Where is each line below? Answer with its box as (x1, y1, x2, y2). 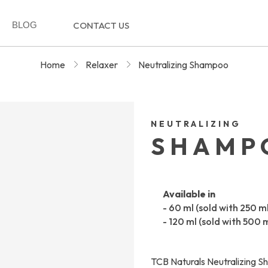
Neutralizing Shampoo (138, 59, 229, 71)
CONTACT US (73, 20, 130, 31)
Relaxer (85, 59, 118, 71)
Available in (162, 188, 215, 200)
